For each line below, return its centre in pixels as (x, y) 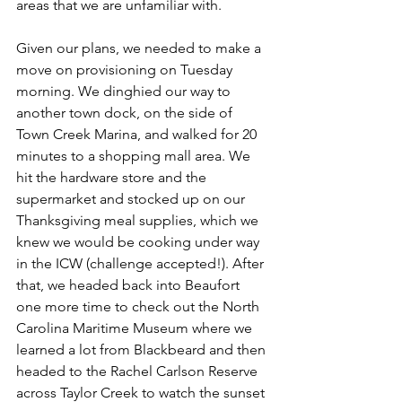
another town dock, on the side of (126, 113)
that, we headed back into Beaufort (130, 285)
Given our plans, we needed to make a (140, 48)
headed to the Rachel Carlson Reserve (139, 371)
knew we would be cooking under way (140, 242)
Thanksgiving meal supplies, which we (139, 220)
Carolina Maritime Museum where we (136, 328)
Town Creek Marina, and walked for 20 (138, 134)
